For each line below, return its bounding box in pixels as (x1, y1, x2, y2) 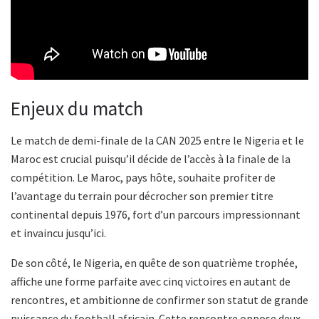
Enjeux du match (11, 96, 143, 121)
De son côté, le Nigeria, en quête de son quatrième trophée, (11, 255, 298, 270)
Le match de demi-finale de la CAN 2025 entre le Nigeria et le (11, 132, 304, 147)
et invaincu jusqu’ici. (11, 225, 106, 240)
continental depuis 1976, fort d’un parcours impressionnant (11, 206, 300, 221)
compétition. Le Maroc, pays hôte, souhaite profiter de (11, 169, 276, 184)
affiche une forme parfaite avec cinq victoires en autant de (11, 273, 291, 288)
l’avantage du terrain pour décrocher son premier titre (11, 188, 273, 203)
